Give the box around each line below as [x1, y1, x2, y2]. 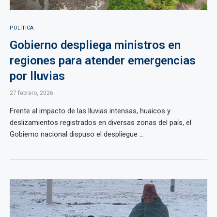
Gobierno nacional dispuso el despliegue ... [10, 130, 144, 139]
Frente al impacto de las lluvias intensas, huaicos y [10, 107, 170, 115]
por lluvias [10, 69, 65, 83]
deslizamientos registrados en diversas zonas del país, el [10, 118, 191, 127]
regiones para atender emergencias [10, 54, 196, 67]
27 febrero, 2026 [10, 90, 53, 96]
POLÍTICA [10, 25, 33, 31]
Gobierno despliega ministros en [10, 38, 181, 52]
